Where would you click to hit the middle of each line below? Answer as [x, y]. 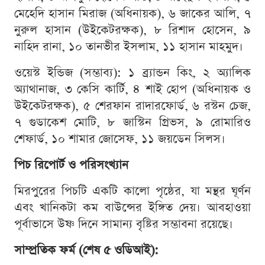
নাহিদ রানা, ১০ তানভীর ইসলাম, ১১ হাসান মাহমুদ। [129, 47]
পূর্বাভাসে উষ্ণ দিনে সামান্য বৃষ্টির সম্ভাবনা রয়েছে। [124, 224]
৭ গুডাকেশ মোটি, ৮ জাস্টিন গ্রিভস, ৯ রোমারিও [132, 123]
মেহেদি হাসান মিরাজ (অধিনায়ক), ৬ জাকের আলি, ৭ [132, 14]
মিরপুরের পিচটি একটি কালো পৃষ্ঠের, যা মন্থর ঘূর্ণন [132, 191]
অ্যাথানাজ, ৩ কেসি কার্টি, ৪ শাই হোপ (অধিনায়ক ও [132, 90]
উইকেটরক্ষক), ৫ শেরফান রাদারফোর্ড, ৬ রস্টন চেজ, [132, 106]
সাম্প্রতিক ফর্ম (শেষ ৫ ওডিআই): [86, 251]
